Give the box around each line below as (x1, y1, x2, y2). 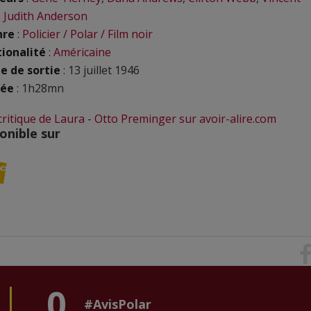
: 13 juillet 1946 (60, 62, 140, 78)
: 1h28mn (14, 81, 64, 96)
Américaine (53, 44, 111, 60)
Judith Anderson (3, 8, 87, 24)
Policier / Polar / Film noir (22, 26, 153, 42)
